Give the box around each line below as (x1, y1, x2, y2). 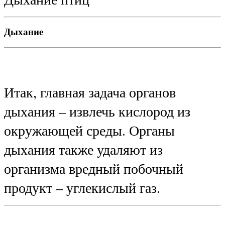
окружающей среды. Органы (4, 121, 175, 140)
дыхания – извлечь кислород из (4, 101, 190, 121)
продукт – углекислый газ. (4, 178, 160, 197)
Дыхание (4, 27, 43, 38)
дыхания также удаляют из (4, 140, 163, 159)
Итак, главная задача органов (4, 82, 176, 102)
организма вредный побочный (4, 159, 183, 178)
